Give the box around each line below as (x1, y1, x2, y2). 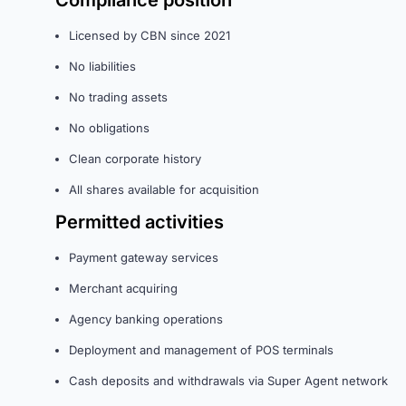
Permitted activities (55, 211, 224, 233)
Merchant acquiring (69, 281, 178, 295)
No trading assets (69, 90, 168, 104)
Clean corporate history (69, 151, 201, 166)
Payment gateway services (69, 250, 218, 265)
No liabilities (69, 59, 136, 73)
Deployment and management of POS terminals (69, 343, 333, 357)
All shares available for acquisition (69, 182, 259, 197)
